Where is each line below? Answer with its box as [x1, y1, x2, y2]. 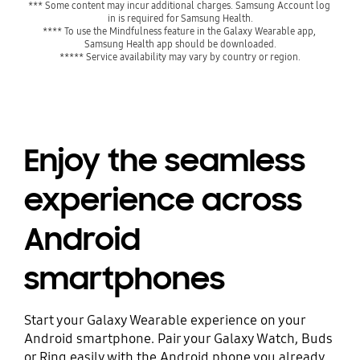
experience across [23, 181, 302, 220]
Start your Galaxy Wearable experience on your [23, 312, 305, 329]
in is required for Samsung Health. [107, 11, 253, 24]
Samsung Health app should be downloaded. [84, 37, 276, 50]
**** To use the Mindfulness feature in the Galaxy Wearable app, [42, 24, 316, 37]
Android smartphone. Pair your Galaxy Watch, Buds [23, 330, 333, 348]
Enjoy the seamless [23, 141, 305, 181]
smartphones [23, 260, 225, 299]
